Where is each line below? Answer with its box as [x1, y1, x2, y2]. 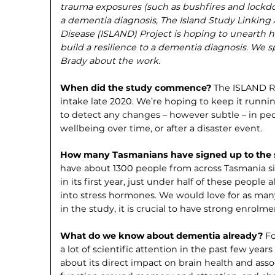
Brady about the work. [60, 55, 161, 67]
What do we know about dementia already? [60, 230, 266, 241]
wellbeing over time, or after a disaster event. [60, 122, 263, 134]
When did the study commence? [60, 82, 214, 93]
